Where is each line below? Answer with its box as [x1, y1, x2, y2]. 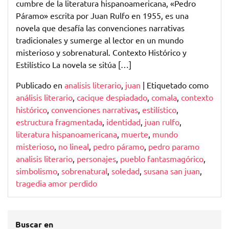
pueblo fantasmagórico [120, 153, 203, 164]
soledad [111, 166, 140, 176]
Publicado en [16, 80, 64, 90]
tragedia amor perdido [16, 178, 97, 189]
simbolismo [16, 166, 57, 176]
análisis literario [16, 92, 73, 103]
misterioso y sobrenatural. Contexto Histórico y [16, 47, 187, 58]
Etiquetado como [147, 80, 209, 90]
